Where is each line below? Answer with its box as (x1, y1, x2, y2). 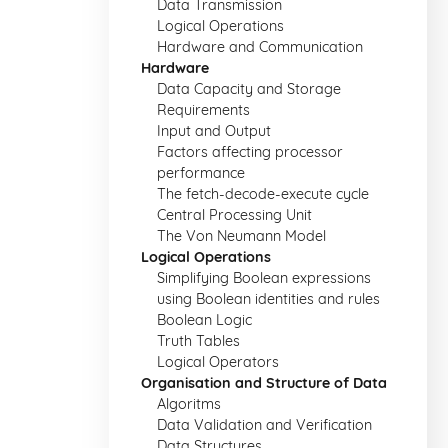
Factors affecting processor (157, 143, 343, 161)
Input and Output (157, 122, 271, 140)
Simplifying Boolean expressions (157, 269, 371, 287)
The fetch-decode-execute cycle (157, 185, 369, 203)
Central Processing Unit (157, 206, 312, 224)
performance (157, 164, 245, 182)
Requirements (157, 101, 250, 119)
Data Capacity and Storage (157, 80, 341, 98)
